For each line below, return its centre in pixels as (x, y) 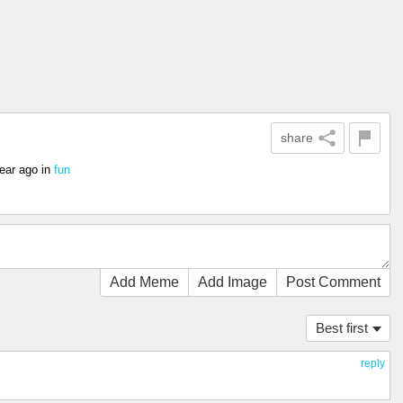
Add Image (233, 282)
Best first (342, 328)
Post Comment (333, 282)
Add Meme (144, 282)
